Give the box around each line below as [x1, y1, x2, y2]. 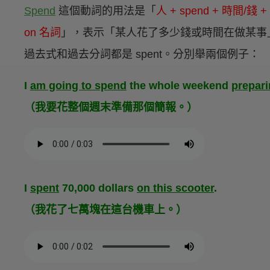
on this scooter [137, 182, 214, 195]
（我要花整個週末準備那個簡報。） [24, 101, 198, 114]
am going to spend [30, 80, 127, 92]
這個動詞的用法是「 [55, 5, 156, 17]
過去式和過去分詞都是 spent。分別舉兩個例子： [24, 48, 260, 61]
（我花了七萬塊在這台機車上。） [24, 204, 187, 216]
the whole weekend [127, 80, 231, 92]
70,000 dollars [59, 182, 137, 195]
